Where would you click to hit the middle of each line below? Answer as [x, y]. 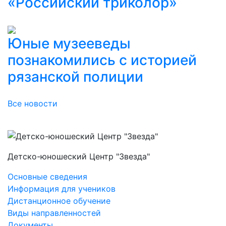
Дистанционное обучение [59, 201]
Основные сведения [47, 177]
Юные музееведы [69, 43]
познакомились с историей [102, 60]
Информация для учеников [62, 189]
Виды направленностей [54, 213]
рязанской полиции [75, 76]
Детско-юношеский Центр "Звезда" [79, 157]
